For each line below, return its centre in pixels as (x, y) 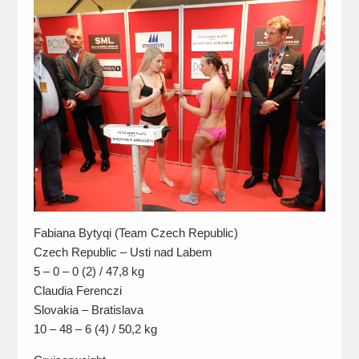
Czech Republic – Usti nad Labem (123, 252)
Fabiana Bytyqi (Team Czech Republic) (135, 232)
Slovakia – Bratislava (88, 309)
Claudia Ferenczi (77, 290)
